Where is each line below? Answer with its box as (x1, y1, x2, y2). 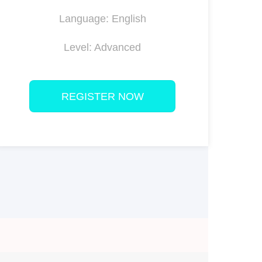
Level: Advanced (64, 42, 142, 54)
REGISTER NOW (61, 91, 144, 103)
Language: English (58, 13, 146, 25)
